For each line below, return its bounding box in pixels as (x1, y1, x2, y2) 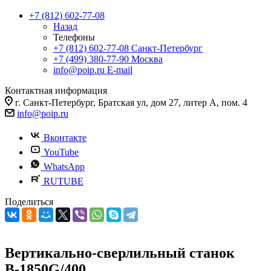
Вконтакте (44, 132, 87, 143)
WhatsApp (44, 162, 85, 172)
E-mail (107, 65, 132, 75)
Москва (131, 54, 163, 64)
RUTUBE (44, 176, 83, 186)
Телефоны (53, 32, 95, 42)
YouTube (44, 147, 79, 157)
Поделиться (5, 197, 53, 207)
